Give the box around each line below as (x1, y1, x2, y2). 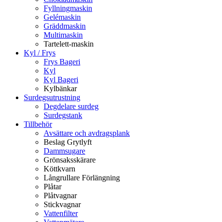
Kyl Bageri (44, 75, 78, 84)
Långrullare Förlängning (44, 173, 120, 182)
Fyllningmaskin (44, 4, 92, 13)
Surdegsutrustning (24, 93, 80, 102)
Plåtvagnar (44, 191, 77, 200)
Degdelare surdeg (44, 102, 99, 111)
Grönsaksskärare (44, 156, 96, 165)
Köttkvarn (44, 165, 75, 173)
